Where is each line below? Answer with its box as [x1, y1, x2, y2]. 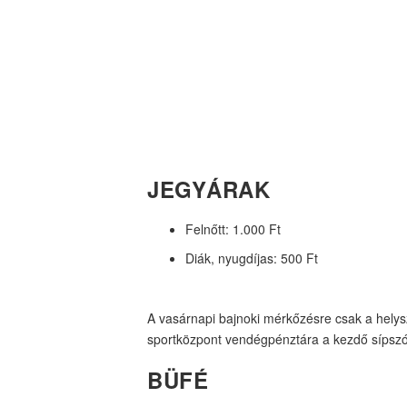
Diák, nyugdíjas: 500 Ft [185, 249, 318, 268]
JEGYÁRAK [147, 173, 270, 204]
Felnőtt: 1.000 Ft [185, 219, 281, 238]
